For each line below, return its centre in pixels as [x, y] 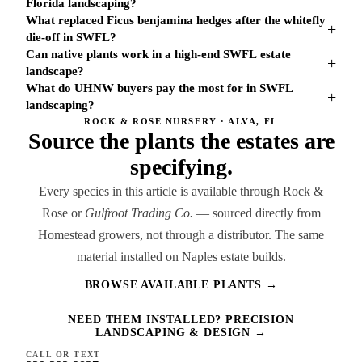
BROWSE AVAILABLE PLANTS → [181, 285]
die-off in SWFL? [71, 37]
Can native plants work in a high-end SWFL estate [158, 54]
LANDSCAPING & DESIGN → [181, 333]
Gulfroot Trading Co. [139, 213]
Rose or [63, 213]
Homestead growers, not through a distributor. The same [181, 235]
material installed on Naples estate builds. [181, 257]
